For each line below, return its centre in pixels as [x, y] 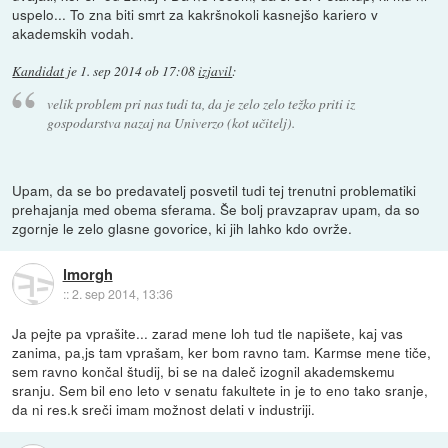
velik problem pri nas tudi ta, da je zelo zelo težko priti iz [200, 104]
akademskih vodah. [73, 32]
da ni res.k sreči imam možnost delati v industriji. [164, 409]
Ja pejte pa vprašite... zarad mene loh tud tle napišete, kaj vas [208, 333]
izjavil [215, 70]
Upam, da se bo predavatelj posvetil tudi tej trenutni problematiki [214, 190]
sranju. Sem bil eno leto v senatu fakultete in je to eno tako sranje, [220, 390]
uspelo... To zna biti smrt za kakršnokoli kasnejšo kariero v [195, 13]
